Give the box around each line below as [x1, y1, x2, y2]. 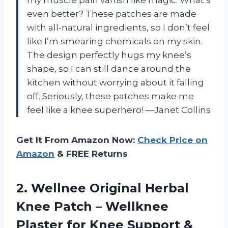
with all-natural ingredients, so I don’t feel [27, 22, 210, 33]
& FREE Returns [54, 149, 128, 159]
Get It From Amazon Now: [16, 135, 137, 146]
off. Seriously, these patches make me [27, 91, 194, 102]
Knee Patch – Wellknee [16, 199, 168, 214]
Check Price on [137, 135, 208, 146]
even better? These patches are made [27, 9, 196, 19]
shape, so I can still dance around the [27, 64, 191, 74]
